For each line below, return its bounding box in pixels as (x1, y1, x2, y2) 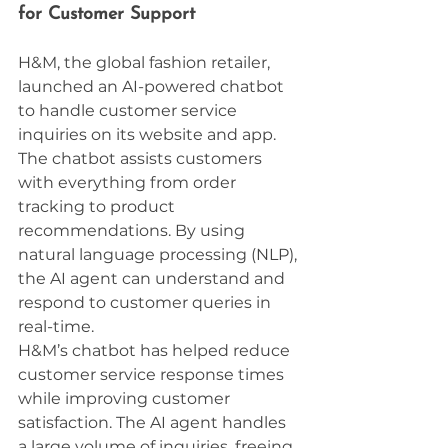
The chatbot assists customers (18, 149, 266, 169)
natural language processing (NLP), (18, 245, 301, 265)
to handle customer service (18, 101, 241, 121)
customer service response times (18, 365, 288, 385)
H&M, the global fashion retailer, (18, 53, 274, 73)
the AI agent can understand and (18, 269, 289, 289)
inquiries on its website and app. (18, 125, 280, 145)
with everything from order (18, 173, 240, 193)
